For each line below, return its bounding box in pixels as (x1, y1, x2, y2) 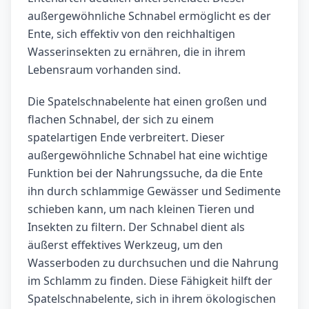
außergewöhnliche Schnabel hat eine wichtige (28, 148, 268, 163)
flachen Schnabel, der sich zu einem (28, 112, 214, 128)
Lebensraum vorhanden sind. (28, 62, 181, 78)
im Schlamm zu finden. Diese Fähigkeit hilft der (28, 273, 272, 289)
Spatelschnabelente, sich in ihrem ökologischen (28, 291, 276, 307)
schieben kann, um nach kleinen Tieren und (28, 201, 255, 217)
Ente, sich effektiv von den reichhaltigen (28, 26, 235, 42)
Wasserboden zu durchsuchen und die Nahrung (28, 255, 279, 271)
